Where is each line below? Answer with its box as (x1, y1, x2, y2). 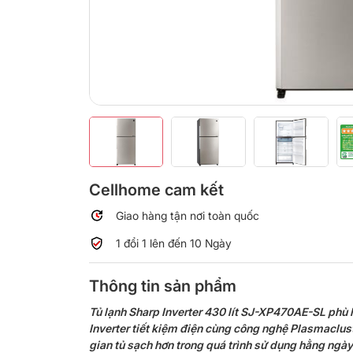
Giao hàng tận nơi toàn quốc (115, 209, 259, 223)
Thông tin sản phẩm (88, 277, 236, 296)
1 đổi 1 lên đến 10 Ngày (115, 236, 232, 251)
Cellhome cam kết (88, 180, 224, 200)
